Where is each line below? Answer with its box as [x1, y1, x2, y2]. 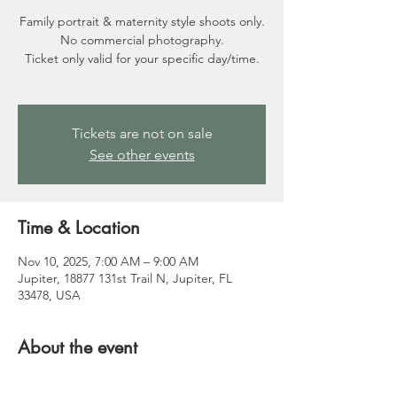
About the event [18, 336, 137, 359]
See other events [89, 146, 195, 163]
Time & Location [18, 216, 140, 239]
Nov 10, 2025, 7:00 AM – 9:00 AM [18, 253, 198, 269]
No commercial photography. [59, 32, 224, 48]
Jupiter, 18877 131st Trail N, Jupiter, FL [18, 270, 232, 286]
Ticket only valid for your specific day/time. [24, 51, 260, 66]
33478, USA [18, 287, 81, 303]
